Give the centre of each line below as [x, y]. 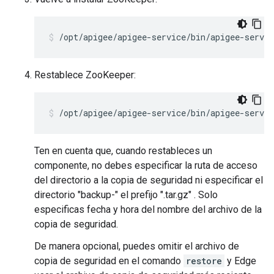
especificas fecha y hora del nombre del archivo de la [148, 209]
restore [204, 261]
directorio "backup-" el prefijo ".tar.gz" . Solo [126, 195]
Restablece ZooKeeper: [85, 75]
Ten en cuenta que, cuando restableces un [123, 151]
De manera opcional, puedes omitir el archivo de [137, 246]
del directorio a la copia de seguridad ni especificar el [149, 180]
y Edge [240, 261]
